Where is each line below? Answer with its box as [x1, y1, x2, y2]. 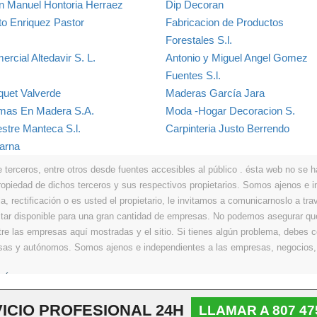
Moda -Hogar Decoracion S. [165, 104, 295, 117]
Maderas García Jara [165, 86, 265, 99]
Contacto [277, 272, 314, 284]
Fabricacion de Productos [165, 16, 284, 28]
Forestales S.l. [165, 33, 232, 46]
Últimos [3, 272, 35, 284]
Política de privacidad [94, 272, 183, 284]
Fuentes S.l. [165, 69, 221, 81]
